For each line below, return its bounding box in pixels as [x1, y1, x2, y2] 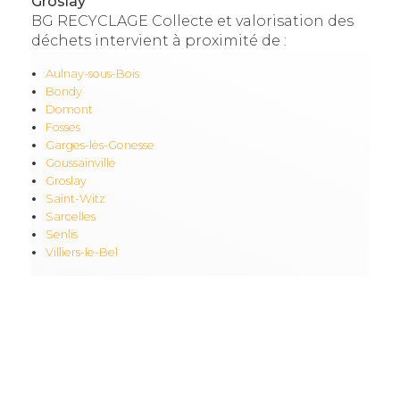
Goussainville [45, 156, 116, 171]
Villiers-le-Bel [45, 246, 118, 260]
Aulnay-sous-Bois [45, 67, 139, 81]
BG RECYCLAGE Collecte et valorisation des [30, 12, 354, 30]
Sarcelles [45, 210, 96, 224]
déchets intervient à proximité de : [30, 32, 287, 50]
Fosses [45, 121, 80, 135]
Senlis [45, 228, 78, 242]
